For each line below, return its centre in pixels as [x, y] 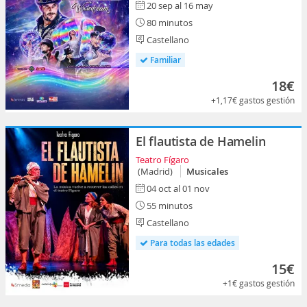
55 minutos [169, 206]
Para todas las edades [192, 243]
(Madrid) [156, 171]
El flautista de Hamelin [201, 141]
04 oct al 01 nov [178, 188]
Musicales [207, 171]
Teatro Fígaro [162, 160]
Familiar [164, 60]
